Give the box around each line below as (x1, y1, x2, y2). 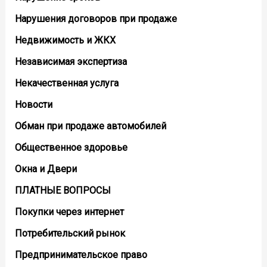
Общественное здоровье (14, 141, 128, 153)
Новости (14, 98, 52, 110)
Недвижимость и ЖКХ (14, 34, 116, 46)
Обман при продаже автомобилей (14, 120, 166, 132)
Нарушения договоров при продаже (14, 13, 177, 24)
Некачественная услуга (14, 77, 119, 89)
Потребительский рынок (14, 227, 125, 239)
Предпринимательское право (14, 249, 147, 260)
